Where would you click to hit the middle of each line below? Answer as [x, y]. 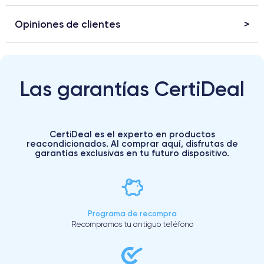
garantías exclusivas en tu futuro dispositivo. [132, 153]
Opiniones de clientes [67, 24]
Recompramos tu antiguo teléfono [132, 224]
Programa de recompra [132, 213]
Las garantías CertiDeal [132, 88]
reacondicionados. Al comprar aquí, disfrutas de [132, 143]
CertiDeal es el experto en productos [132, 134]
